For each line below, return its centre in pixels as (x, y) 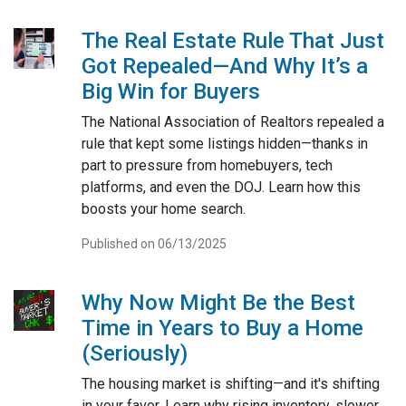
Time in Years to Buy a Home (222, 328)
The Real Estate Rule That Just (232, 40)
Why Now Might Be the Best (218, 302)
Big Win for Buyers (170, 91)
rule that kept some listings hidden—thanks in (224, 143)
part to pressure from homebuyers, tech (207, 165)
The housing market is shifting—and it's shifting (230, 383)
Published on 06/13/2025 (154, 243)
